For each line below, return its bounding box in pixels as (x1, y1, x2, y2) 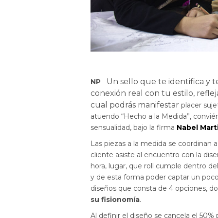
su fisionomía (91, 195, 140, 204)
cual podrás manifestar (91, 100, 182, 109)
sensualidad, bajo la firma (91, 123, 177, 132)
